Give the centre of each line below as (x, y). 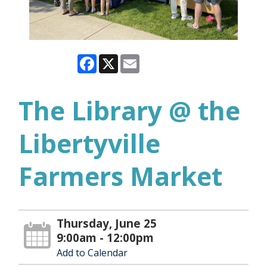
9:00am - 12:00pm (105, 237)
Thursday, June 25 (107, 223)
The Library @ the (129, 110)
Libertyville (89, 143)
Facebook (118, 59)
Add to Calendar (92, 252)
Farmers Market (120, 176)
